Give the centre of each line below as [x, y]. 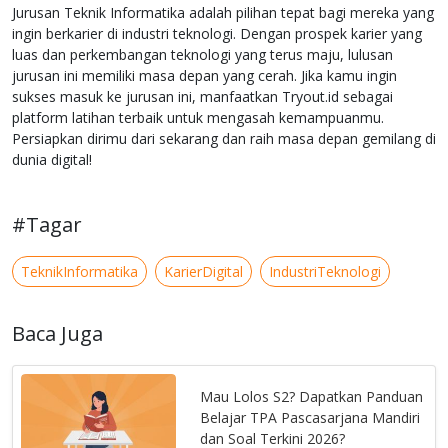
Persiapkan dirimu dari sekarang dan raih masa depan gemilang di [224, 139]
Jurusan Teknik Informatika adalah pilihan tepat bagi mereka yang [223, 13]
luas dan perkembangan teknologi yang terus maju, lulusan [202, 55]
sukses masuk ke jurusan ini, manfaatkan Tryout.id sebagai [202, 97]
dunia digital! [52, 160]
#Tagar [47, 225]
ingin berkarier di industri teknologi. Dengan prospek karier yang [217, 34]
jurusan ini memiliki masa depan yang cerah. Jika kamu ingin [204, 76]
